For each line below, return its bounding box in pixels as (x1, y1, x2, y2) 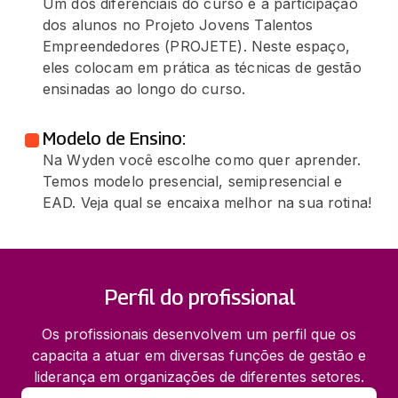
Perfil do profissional (103, 283, 295, 309)
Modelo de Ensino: (43, 127, 186, 149)
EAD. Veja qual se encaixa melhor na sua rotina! (43, 193, 372, 211)
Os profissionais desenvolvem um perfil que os (42, 324, 356, 343)
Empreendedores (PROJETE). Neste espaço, (43, 36, 350, 55)
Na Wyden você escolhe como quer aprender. (43, 150, 362, 169)
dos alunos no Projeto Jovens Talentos (43, 15, 314, 34)
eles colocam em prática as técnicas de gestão (43, 58, 362, 76)
